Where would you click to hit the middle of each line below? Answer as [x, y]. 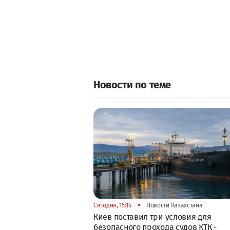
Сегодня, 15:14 [112, 205]
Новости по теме [132, 84]
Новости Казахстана [174, 205]
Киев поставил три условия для [152, 217]
